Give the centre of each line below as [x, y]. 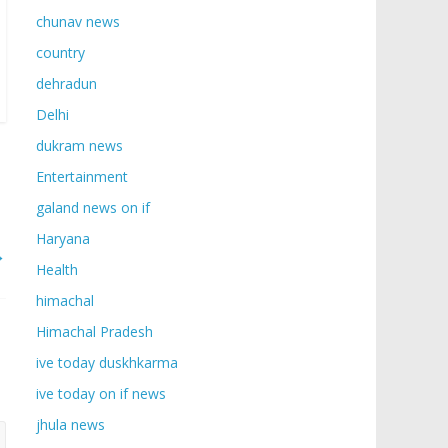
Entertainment [82, 176]
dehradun [66, 83]
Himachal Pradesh [94, 331]
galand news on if [93, 207]
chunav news [78, 21]
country [60, 52]
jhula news [70, 424]
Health [57, 269]
